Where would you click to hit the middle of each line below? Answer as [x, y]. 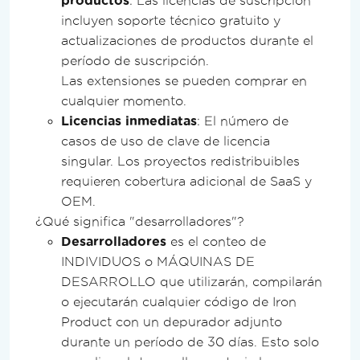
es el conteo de [216, 241]
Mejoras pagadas [63, 54]
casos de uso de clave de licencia [166, 141]
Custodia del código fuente [90, 13]
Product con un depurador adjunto [172, 321]
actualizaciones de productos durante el [187, 40]
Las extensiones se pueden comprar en [184, 80]
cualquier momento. [124, 100]
